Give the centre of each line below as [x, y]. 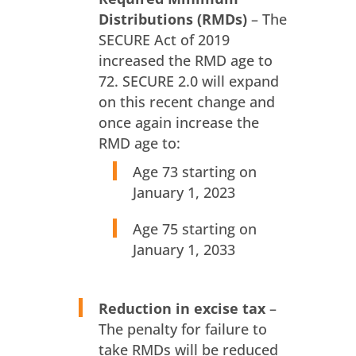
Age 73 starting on [194, 172]
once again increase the [178, 123]
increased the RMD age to [185, 61]
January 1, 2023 [184, 193]
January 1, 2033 [184, 250]
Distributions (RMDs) [172, 19]
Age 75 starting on [194, 229]
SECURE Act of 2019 [164, 40]
